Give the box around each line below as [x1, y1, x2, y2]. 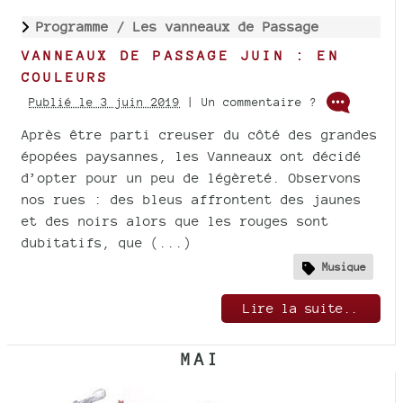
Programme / [36, 19, 133, 35]
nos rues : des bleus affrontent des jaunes [22, 192, 362, 208]
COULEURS [22, 69, 110, 85]
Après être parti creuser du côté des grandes [22, 127, 378, 143]
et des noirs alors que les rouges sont [22, 213, 329, 229]
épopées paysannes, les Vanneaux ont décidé [22, 148, 362, 165]
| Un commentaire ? [180, 94, 324, 109]
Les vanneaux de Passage [133, 19, 319, 35]
